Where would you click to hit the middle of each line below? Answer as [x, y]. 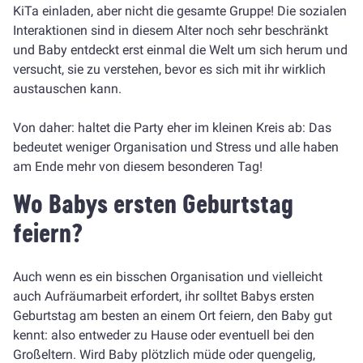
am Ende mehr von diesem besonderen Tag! [138, 167]
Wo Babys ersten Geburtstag [153, 204]
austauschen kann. [67, 89]
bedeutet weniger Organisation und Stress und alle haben [176, 147]
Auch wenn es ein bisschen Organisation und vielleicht [168, 277]
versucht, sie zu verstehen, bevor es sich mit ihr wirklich [169, 69]
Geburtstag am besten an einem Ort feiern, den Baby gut [173, 316]
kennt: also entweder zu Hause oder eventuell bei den [164, 335]
